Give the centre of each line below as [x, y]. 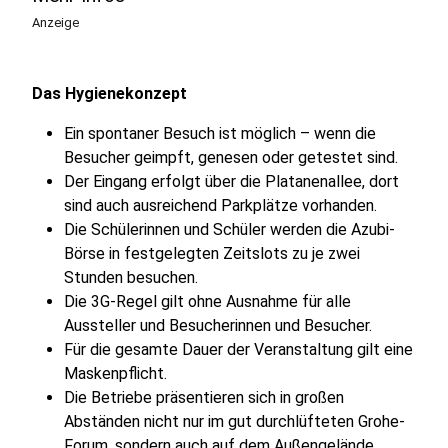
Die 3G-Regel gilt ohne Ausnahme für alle [207, 301]
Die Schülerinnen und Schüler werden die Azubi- [229, 229]
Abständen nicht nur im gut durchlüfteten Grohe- [234, 421]
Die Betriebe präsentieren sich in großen [204, 397]
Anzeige [55, 22]
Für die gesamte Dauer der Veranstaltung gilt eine [238, 349]
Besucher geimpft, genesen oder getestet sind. [231, 157]
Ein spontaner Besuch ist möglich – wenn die [220, 133]
